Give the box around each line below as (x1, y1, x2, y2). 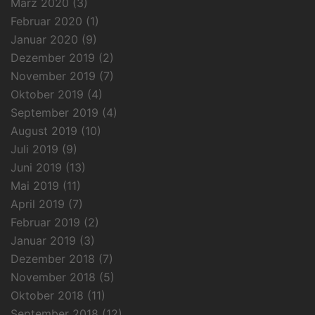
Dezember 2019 (11, 50, 95, 65)
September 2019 (11, 105, 98, 120)
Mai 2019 (11, 178, 59, 193)
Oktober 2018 (11, 288, 84, 302)
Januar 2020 (11, 32, 78, 46)
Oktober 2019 (11, 86, 84, 101)
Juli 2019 (11, 141, 58, 156)
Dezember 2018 (11, 251, 95, 266)
